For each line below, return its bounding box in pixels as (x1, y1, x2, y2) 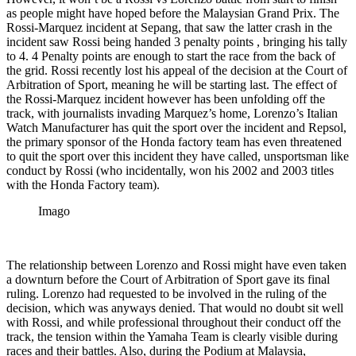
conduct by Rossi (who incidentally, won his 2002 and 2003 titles (6, 163, 334, 177)
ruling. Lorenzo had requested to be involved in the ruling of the (6, 286, 327, 300)
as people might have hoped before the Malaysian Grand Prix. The (6, 6, 339, 20)
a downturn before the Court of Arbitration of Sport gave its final (6, 272, 330, 286)
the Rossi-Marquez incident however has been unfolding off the (6, 91, 325, 106)
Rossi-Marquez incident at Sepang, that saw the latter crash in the (6, 20, 332, 34)
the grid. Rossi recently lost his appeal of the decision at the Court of (6, 63, 347, 77)
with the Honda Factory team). (6, 177, 160, 192)
